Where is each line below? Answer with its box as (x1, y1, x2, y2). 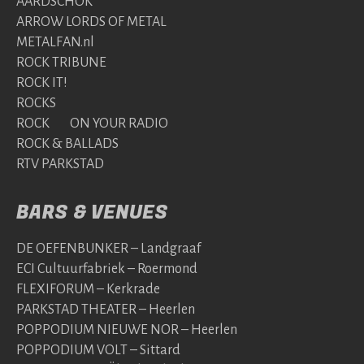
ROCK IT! (16, 76, 67, 90)
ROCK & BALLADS (16, 136, 119, 151)
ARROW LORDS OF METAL (16, 15, 167, 29)
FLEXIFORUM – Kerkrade (16, 282, 160, 297)
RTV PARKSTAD (16, 157, 104, 171)
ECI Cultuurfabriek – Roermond (16, 262, 197, 276)
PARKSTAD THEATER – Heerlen (16, 302, 195, 317)
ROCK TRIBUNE (16, 55, 106, 70)
